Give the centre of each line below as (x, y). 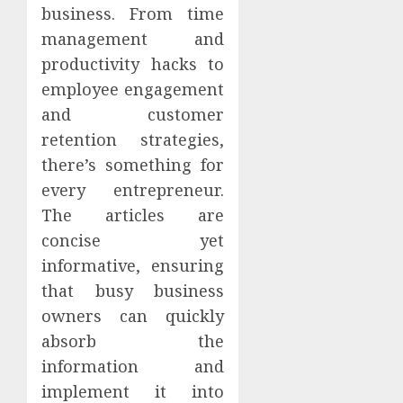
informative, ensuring (133, 265)
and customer (133, 114)
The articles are (133, 215)
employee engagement (133, 89)
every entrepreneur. (133, 189)
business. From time (133, 13)
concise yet (133, 240)
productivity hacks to (133, 63)
